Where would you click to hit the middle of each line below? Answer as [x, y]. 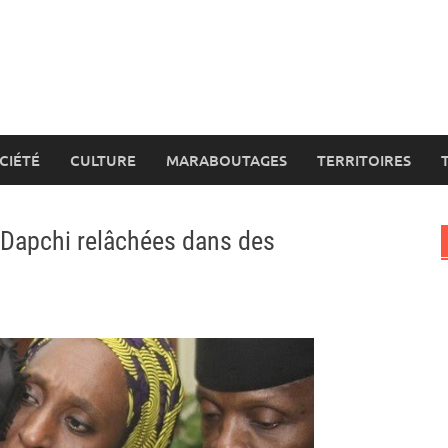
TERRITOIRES [364, 160]
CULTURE [103, 160]
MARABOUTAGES [226, 160]
